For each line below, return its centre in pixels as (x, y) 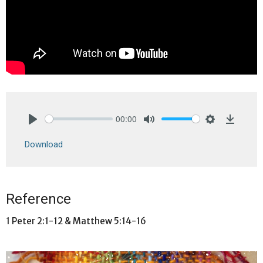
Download (44, 144)
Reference (38, 199)
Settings (226, 131)
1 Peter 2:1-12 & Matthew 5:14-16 (76, 221)
